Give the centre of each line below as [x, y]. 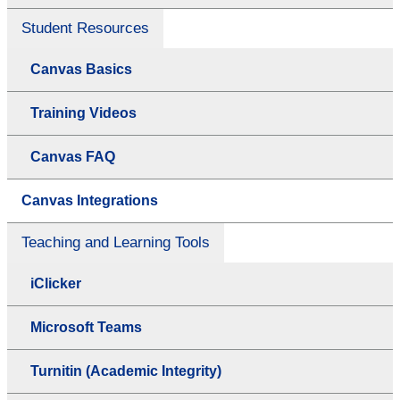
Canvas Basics [81, 69]
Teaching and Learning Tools [116, 242]
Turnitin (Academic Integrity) [126, 371]
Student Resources [85, 28]
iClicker [56, 283]
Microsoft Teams [86, 327]
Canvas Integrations [90, 200]
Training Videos [83, 112]
